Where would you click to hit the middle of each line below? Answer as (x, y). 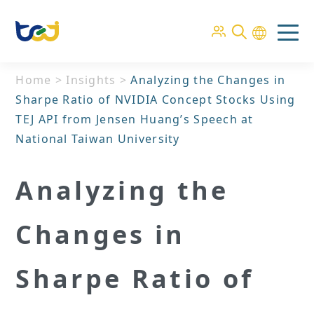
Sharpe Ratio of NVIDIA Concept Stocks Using (156, 100)
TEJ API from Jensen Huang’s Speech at (135, 119)
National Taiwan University (98, 139)
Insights (91, 80)
